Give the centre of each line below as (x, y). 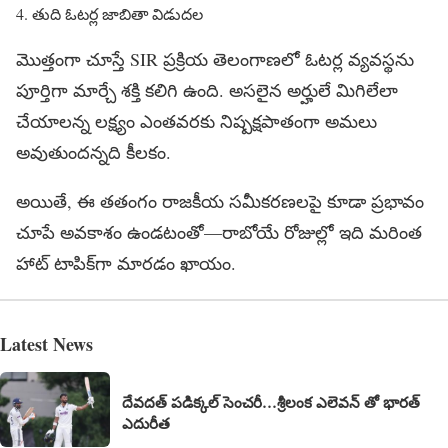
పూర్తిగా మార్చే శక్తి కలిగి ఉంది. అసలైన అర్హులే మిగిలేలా (207, 90)
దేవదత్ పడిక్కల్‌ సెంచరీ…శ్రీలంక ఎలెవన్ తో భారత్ (271, 402)
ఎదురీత (146, 423)
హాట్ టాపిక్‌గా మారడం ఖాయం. (126, 263)
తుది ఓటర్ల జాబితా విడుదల (117, 14)
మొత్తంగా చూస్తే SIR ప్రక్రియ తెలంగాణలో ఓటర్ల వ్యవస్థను (215, 59)
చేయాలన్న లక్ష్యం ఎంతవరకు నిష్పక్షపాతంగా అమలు (196, 121)
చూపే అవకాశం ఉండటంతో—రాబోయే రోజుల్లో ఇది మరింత (219, 232)
